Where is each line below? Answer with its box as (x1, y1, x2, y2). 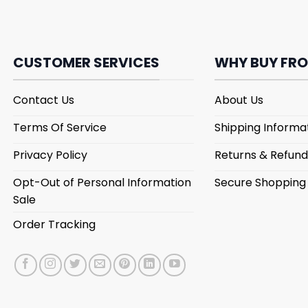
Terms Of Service (13, 120, 107, 136)
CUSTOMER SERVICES (13, 53, 159, 73)
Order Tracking (13, 216, 96, 232)
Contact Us (13, 92, 74, 109)
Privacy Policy (13, 147, 87, 164)
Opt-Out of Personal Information (13, 175, 191, 191)
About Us (214, 92, 264, 109)
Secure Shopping (214, 175, 307, 191)
